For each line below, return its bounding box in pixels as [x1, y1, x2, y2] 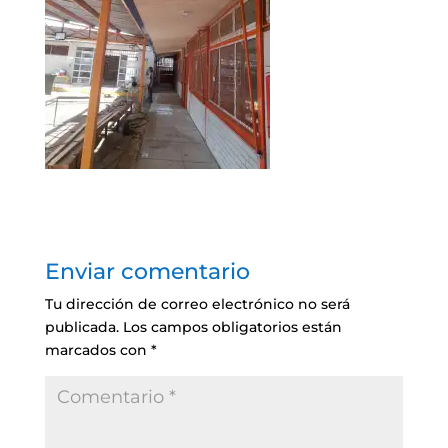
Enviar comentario [44, 257, 250, 285]
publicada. [44, 317, 119, 336]
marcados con [44, 340, 151, 359]
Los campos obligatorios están [122, 317, 342, 336]
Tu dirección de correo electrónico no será [44, 294, 350, 313]
